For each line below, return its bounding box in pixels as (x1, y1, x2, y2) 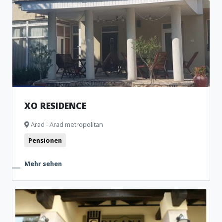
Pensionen (28, 136, 62, 145)
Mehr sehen (24, 159, 62, 168)
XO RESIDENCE (24, 100, 86, 111)
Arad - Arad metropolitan (29, 120, 103, 129)
